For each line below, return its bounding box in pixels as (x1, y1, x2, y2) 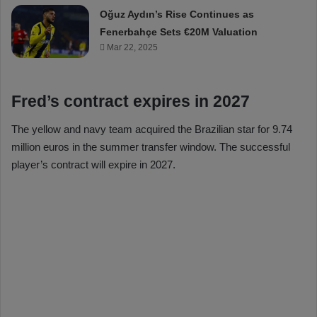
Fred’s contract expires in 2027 (11, 91, 250, 110)
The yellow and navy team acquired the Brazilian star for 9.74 (11, 123, 292, 136)
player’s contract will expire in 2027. (11, 158, 175, 171)
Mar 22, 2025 (107, 42, 158, 52)
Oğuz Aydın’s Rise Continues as (100, 8, 255, 20)
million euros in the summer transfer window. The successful (11, 141, 290, 154)
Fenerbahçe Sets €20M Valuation (100, 25, 258, 38)
